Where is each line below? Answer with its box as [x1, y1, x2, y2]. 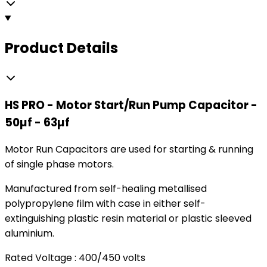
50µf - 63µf [5, 114, 70, 131]
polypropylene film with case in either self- [5, 197, 206, 211]
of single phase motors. [5, 157, 116, 172]
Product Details [5, 38, 118, 58]
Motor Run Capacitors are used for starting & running [5, 142, 253, 157]
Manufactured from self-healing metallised [5, 182, 207, 196]
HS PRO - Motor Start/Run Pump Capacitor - [5, 97, 257, 113]
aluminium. [5, 226, 54, 241]
